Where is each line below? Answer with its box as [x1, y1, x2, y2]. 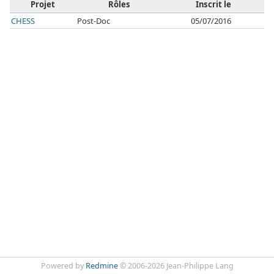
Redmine [85, 261, 118, 271]
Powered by [40, 261, 86, 271]
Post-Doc [77, 15, 110, 27]
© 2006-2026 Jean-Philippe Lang [117, 261, 234, 271]
